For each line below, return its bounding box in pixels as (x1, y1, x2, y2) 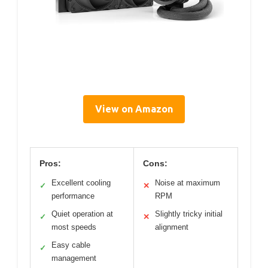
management (51, 253, 96, 263)
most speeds (51, 222, 96, 232)
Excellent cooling (51, 178, 111, 187)
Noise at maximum (155, 178, 220, 187)
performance (51, 191, 95, 200)
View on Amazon (95, 103, 173, 114)
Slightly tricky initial (155, 209, 223, 218)
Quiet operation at (51, 209, 113, 218)
